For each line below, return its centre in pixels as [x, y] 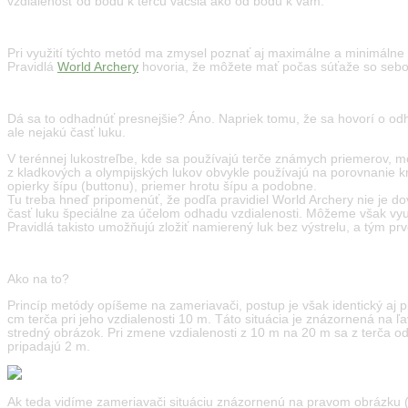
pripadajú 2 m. [49, 346]
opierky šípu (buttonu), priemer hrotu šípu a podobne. [162, 186]
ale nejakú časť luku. [66, 133]
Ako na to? [38, 280]
